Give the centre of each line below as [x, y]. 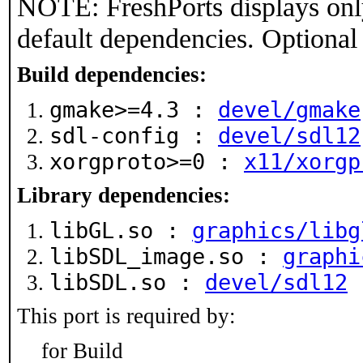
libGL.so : [121, 231]
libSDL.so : [127, 282]
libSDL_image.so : [166, 256]
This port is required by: [126, 316]
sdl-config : [134, 136]
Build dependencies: [112, 75]
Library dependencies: [124, 195]
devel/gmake [289, 110]
